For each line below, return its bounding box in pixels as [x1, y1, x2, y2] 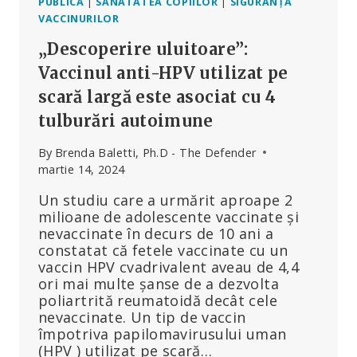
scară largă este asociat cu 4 [38, 86, 277, 107]
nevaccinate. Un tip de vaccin [38, 307, 246, 327]
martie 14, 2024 [38, 161, 125, 177]
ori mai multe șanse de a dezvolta [38, 273, 279, 293]
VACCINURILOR [38, 11, 120, 25]
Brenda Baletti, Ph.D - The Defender [54, 144, 257, 160]
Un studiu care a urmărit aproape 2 [38, 190, 293, 210]
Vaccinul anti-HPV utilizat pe [38, 62, 288, 83]
